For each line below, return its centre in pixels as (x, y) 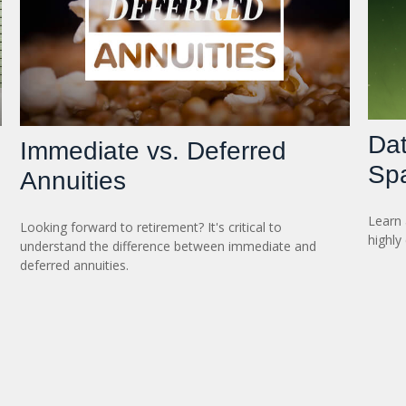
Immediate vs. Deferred (154, 150)
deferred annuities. (75, 265)
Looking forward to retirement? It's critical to (151, 227)
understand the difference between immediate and (169, 246)
